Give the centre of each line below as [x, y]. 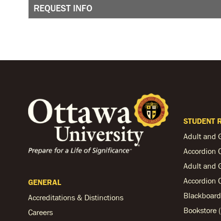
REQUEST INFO [63, 8]
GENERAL [45, 182]
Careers [40, 212]
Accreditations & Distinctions [76, 198]
